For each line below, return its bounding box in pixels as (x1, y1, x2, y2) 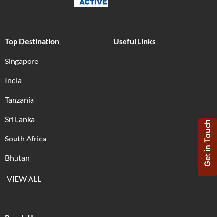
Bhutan (5, 153, 30, 163)
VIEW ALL (7, 174, 41, 184)
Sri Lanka (5, 114, 35, 124)
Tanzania (5, 95, 34, 105)
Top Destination (5, 36, 59, 46)
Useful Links (113, 36, 155, 46)
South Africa (5, 134, 46, 143)
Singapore (5, 56, 38, 66)
